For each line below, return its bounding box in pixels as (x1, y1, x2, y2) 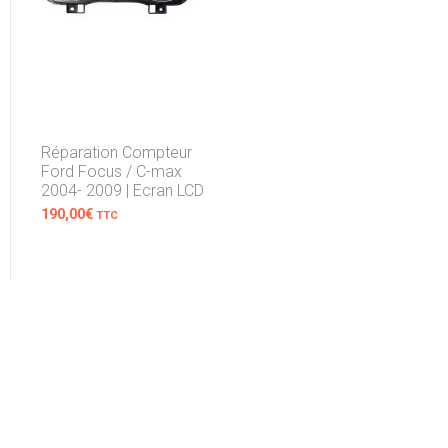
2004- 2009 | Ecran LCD (40, 181, 204, 201)
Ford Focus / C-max (40, 162, 182, 182)
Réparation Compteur (40, 143, 192, 163)
